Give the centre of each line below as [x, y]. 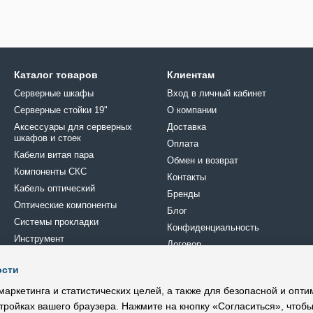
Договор [184, 244]
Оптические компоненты [65, 205]
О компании [192, 110]
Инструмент [39, 239]
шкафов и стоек [48, 138]
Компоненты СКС [50, 172]
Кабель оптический [54, 188]
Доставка [187, 127]
